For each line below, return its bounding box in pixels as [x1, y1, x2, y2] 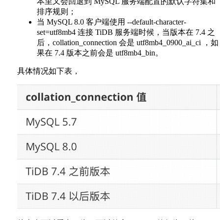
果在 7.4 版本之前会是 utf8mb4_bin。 [37, 48, 163, 57]
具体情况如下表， [17, 66, 80, 75]
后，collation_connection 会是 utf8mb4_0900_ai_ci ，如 [37, 38, 219, 47]
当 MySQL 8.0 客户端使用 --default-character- [37, 17, 186, 26]
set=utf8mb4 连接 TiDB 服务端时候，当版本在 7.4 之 [37, 27, 215, 36]
